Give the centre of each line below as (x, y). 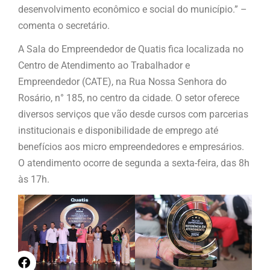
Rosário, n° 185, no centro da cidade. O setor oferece (129, 98)
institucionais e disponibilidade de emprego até (118, 130)
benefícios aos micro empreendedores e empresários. (131, 146)
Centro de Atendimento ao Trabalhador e (104, 65)
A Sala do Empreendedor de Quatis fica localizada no (131, 49)
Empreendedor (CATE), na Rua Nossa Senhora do (122, 81)
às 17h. (34, 179)
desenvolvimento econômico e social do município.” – (133, 9)
